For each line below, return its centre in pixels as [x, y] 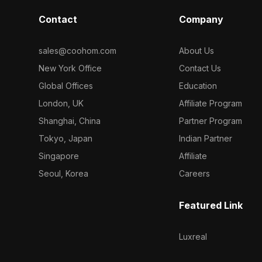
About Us [197, 51]
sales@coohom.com [77, 51]
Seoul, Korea [63, 174]
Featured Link [211, 206]
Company [201, 20]
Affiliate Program [211, 104]
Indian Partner [206, 139]
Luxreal [193, 237]
